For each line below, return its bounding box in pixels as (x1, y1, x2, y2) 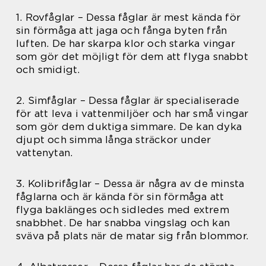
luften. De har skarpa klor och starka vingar (16, 37, 235, 49)
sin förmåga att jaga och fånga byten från (16, 24, 227, 36)
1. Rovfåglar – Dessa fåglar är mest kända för (16, 11, 241, 23)
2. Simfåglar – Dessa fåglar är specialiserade (16, 94, 240, 106)
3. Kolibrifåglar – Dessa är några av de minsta (16, 177, 245, 189)
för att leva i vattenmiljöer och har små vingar (16, 107, 249, 119)
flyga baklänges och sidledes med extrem (16, 203, 229, 216)
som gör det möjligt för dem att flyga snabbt (16, 50, 248, 62)
